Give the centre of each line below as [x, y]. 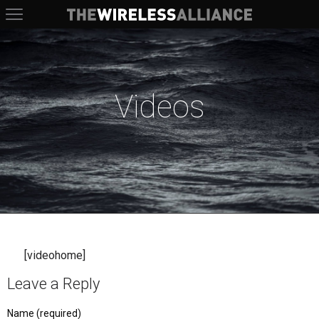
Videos [159, 107]
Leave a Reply [53, 284]
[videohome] [55, 255]
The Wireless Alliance [159, 36]
